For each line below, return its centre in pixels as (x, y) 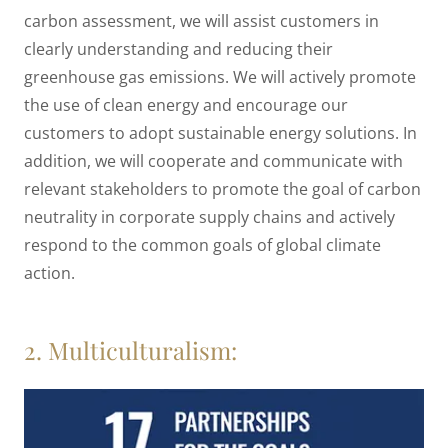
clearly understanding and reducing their (178, 49)
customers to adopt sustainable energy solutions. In (220, 133)
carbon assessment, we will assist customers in (201, 21)
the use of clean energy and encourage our (186, 105)
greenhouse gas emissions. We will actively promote (220, 77)
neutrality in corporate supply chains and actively (209, 217)
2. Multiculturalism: (130, 350)
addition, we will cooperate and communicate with (213, 161)
